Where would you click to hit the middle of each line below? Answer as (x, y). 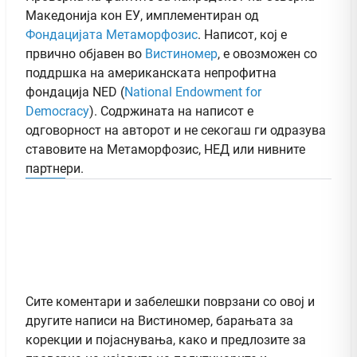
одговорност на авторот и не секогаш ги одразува (176, 131)
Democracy (57, 112)
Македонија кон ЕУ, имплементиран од (142, 16)
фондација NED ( (75, 92)
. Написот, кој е (242, 35)
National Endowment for (193, 92)
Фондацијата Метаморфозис (112, 35)
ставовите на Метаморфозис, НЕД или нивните (165, 150)
